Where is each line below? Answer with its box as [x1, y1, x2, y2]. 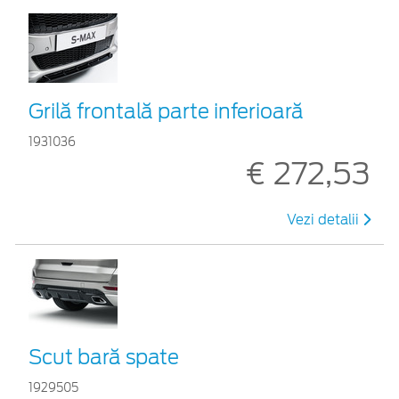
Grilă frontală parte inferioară [28, 99, 304, 123]
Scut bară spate [28, 345, 179, 369]
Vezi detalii [287, 211, 362, 228]
